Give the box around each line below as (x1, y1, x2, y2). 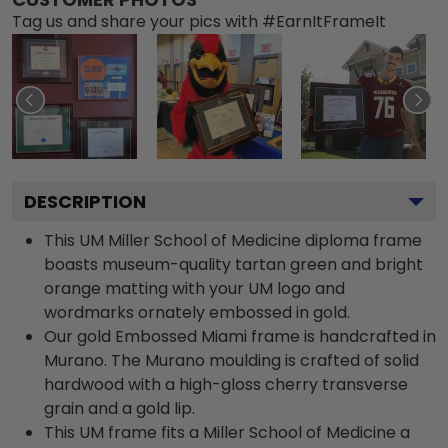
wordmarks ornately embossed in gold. (44, 300, 350, 324)
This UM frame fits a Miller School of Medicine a (44, 420, 410, 444)
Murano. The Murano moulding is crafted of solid (44, 348, 419, 372)
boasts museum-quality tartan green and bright (44, 252, 423, 276)
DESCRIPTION (24, 188, 146, 214)
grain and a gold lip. (44, 396, 195, 420)
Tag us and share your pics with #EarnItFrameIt (12, 9, 386, 33)
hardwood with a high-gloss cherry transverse (44, 372, 408, 396)
